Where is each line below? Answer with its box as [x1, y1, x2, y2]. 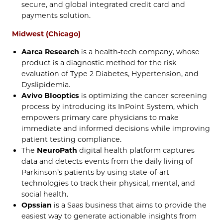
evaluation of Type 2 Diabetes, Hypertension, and [21, 69, 199, 78]
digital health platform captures [77, 145, 195, 155]
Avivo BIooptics [21, 91, 80, 100]
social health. [21, 189, 69, 199]
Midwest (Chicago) [12, 29, 81, 38]
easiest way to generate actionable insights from [21, 211, 197, 221]
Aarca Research [21, 47, 80, 56]
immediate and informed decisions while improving [21, 123, 211, 133]
